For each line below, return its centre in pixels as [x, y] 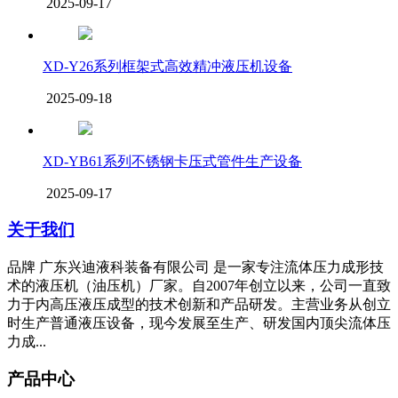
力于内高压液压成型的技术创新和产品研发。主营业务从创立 [199, 304]
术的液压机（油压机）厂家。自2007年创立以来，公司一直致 [199, 285]
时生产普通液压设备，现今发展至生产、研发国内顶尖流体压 [199, 322]
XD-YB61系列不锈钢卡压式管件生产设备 [172, 162]
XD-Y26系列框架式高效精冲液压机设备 [167, 67]
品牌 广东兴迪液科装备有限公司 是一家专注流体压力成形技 [195, 267]
